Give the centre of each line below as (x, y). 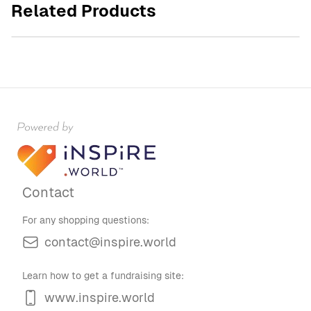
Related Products (84, 11)
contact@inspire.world (110, 242)
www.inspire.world (100, 297)
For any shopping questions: (86, 220)
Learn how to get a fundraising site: (103, 276)
